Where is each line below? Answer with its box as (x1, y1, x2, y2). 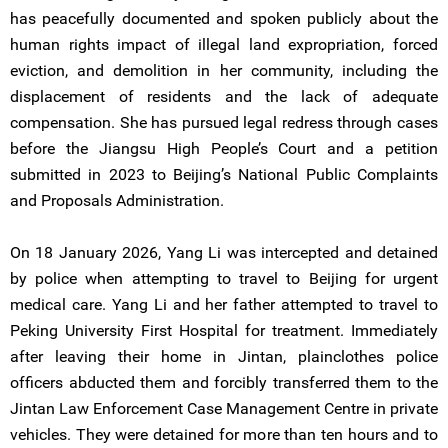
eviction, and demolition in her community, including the (10, 61, 438, 80)
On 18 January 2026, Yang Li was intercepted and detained (10, 243, 438, 262)
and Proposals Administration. (10, 191, 224, 210)
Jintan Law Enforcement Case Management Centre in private (10, 399, 438, 418)
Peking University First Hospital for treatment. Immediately (10, 321, 438, 340)
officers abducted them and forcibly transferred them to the (10, 373, 438, 392)
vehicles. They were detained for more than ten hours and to (10, 425, 438, 444)
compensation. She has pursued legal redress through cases (10, 113, 438, 132)
